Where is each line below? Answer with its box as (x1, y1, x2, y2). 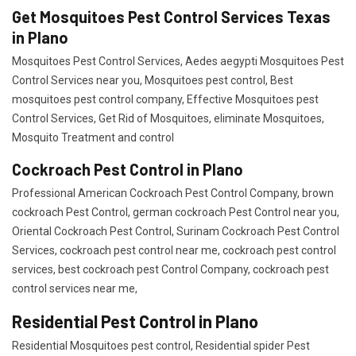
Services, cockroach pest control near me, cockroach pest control (12, 244, 336, 257)
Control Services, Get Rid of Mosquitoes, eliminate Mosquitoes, (12, 112, 324, 125)
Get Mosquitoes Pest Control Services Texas (12, 7, 331, 26)
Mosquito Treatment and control (12, 131, 174, 144)
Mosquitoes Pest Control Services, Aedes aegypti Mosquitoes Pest (12, 55, 344, 68)
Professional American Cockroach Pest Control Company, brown (12, 187, 334, 199)
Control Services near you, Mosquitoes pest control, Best (12, 74, 293, 87)
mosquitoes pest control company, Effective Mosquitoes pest (12, 93, 319, 106)
